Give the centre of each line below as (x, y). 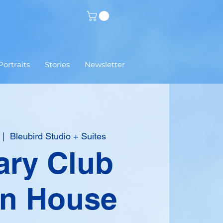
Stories (57, 65)
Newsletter (105, 65)
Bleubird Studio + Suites (58, 136)
